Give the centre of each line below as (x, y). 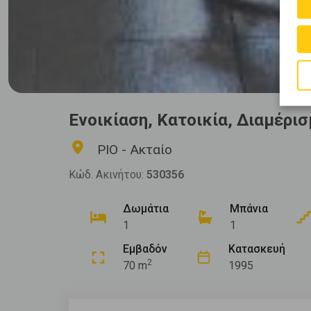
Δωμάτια (146, 208)
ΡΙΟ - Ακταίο (135, 149)
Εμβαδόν (145, 249)
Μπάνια (249, 208)
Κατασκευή (257, 249)
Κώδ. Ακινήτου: (108, 174)
